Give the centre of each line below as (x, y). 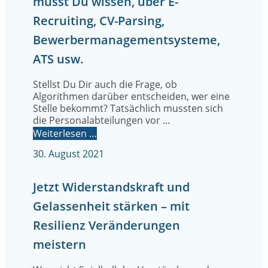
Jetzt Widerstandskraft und (111, 187)
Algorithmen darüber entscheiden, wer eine (131, 97)
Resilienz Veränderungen (106, 226)
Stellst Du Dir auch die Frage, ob (105, 85)
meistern (60, 245)
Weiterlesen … (65, 134)
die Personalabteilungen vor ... (101, 121)
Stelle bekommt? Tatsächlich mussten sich (128, 109)
